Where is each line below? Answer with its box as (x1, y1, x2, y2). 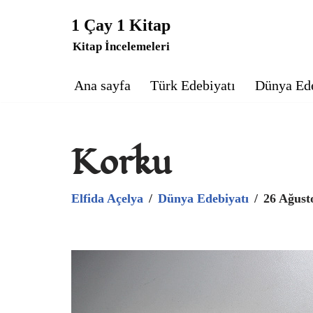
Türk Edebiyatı (150, 78, 235, 93)
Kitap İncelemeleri (72, 40, 170, 53)
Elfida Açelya (71, 191, 143, 205)
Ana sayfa (74, 78, 131, 93)
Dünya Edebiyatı (158, 191, 249, 205)
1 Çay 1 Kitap (71, 16, 170, 34)
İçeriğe (10, 32, 52, 48)
